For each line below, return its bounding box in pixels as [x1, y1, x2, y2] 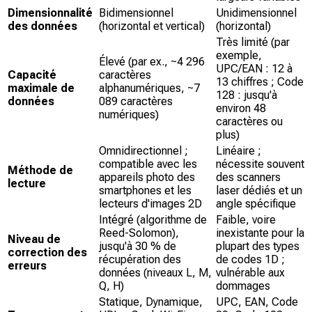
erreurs [8, 258, 47, 272]
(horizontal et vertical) [99, 19, 205, 33]
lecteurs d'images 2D [99, 196, 202, 210]
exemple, [216, 48, 262, 62]
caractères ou [216, 114, 283, 128]
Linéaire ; [216, 143, 261, 157]
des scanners [216, 170, 281, 184]
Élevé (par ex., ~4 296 [99, 54, 205, 68]
